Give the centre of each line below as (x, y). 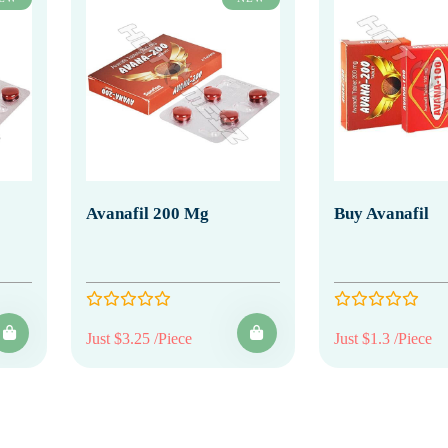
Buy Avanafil (381, 213)
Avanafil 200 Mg (147, 213)
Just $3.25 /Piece (139, 338)
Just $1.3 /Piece (382, 338)
